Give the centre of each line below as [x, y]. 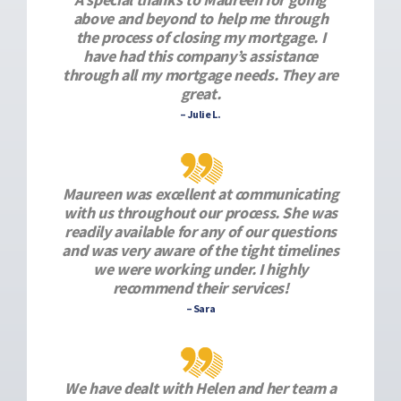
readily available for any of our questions [200, 231]
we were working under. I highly [200, 269]
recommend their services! [200, 288]
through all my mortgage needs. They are [200, 75]
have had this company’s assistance [200, 56]
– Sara [200, 308]
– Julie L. [200, 114]
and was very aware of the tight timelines [200, 250]
